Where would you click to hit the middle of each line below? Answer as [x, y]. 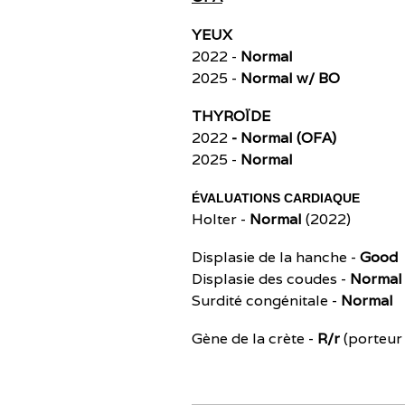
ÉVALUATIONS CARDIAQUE [276, 198]
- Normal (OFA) [282, 138]
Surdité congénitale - [266, 301]
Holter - [221, 219]
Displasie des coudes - [271, 279]
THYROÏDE [231, 116]
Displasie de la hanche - [276, 257]
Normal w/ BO [290, 78]
